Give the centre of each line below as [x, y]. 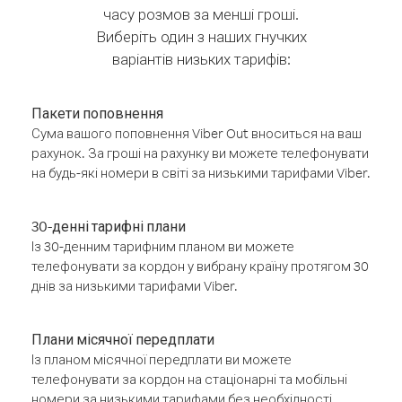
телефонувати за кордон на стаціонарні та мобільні [189, 379]
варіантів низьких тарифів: [201, 59]
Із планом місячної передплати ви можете [162, 359]
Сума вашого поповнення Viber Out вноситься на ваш [197, 133]
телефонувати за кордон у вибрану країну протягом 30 [200, 266]
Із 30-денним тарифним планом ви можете [163, 246]
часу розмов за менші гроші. [201, 14]
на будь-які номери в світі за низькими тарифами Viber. [201, 173]
